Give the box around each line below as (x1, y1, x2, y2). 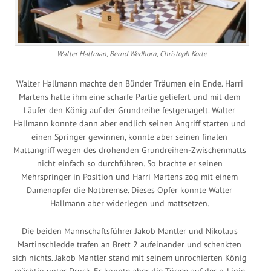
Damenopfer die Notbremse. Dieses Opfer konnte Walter (27, 184, 232, 195)
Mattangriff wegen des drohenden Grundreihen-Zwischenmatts (13, 144, 246, 155)
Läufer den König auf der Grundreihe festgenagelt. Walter (24, 104, 235, 116)
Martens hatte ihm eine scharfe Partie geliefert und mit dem (19, 91, 240, 102)
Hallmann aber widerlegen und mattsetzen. (50, 197, 209, 209)
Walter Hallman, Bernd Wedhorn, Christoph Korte (57, 48, 207, 58)
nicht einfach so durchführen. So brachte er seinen (36, 157, 223, 169)
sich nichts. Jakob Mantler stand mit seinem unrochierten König (12, 252, 247, 263)
